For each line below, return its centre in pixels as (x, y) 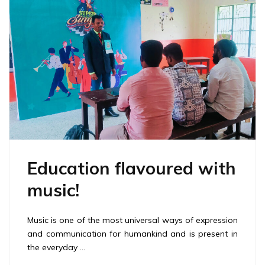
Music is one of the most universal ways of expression (132, 220)
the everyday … (56, 248)
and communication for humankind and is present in (132, 234)
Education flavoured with (131, 168)
